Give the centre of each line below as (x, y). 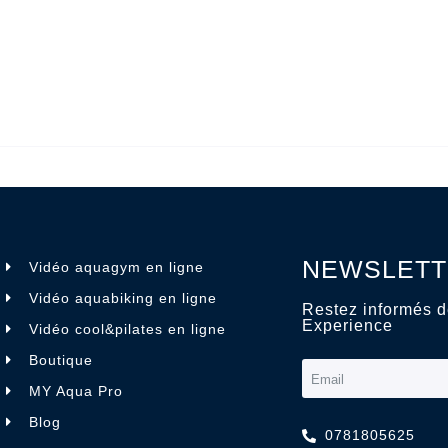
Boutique (60, 359)
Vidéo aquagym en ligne (116, 266)
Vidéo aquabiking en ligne (122, 297)
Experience (348, 325)
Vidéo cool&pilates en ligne (127, 328)
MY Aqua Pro (75, 390)
